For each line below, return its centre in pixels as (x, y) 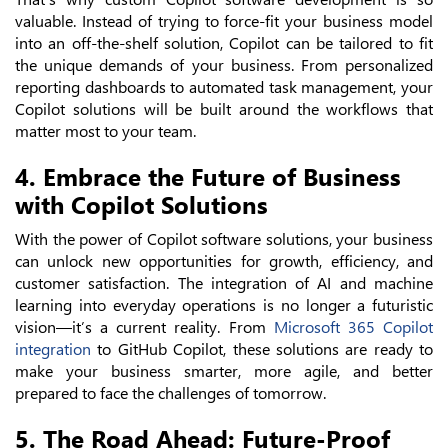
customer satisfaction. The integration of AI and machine (224, 283)
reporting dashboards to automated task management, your (224, 87)
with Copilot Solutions (141, 204)
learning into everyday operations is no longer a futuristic (224, 305)
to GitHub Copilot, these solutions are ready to (262, 349)
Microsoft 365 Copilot (353, 327)
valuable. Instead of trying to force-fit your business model (224, 21)
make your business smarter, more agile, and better (224, 371)
